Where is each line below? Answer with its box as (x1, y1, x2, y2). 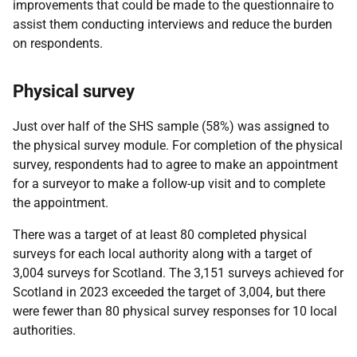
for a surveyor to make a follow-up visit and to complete (13, 176, 325, 191)
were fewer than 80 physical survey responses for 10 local (13, 304, 337, 319)
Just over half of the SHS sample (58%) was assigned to (13, 119, 329, 134)
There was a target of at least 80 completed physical (13, 227, 307, 242)
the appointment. (13, 195, 112, 210)
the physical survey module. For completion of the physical (13, 138, 343, 153)
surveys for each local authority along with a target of (13, 246, 312, 261)
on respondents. (13, 36, 103, 51)
